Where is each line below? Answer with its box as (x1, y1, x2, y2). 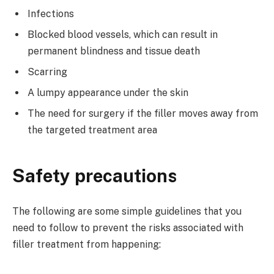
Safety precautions (12, 165, 177, 187)
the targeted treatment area (28, 124, 157, 136)
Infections (28, 8, 74, 20)
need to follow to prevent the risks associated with (12, 221, 243, 234)
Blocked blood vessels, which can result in (28, 29, 218, 41)
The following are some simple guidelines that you (12, 205, 242, 217)
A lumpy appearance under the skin (28, 87, 188, 99)
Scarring (28, 66, 67, 78)
